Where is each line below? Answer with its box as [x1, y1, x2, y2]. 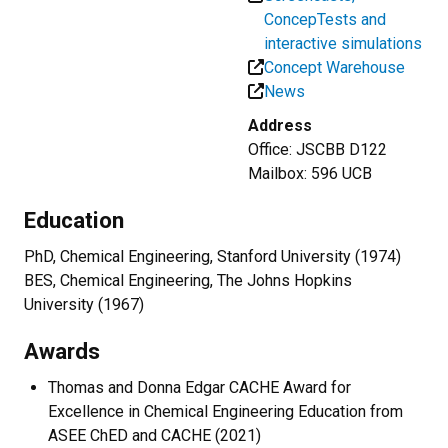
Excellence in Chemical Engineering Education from [48, 401, 403, 421]
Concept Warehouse [264, 57, 405, 77]
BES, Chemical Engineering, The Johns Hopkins [24, 270, 352, 290]
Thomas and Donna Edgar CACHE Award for [48, 377, 351, 397]
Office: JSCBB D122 [248, 139, 387, 159]
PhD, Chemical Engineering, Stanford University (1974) [24, 246, 401, 266]
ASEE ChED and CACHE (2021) [48, 425, 261, 445]
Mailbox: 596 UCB [248, 163, 372, 183]
